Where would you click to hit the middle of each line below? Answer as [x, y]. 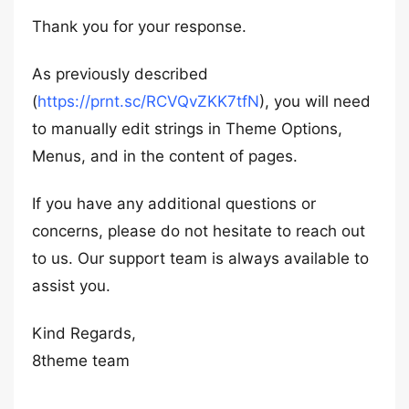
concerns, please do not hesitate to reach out [199, 231]
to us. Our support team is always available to [200, 258]
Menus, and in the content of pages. [165, 156]
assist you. [71, 286]
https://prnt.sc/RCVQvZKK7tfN [148, 101]
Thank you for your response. [139, 26]
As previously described [120, 74]
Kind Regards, [84, 333]
